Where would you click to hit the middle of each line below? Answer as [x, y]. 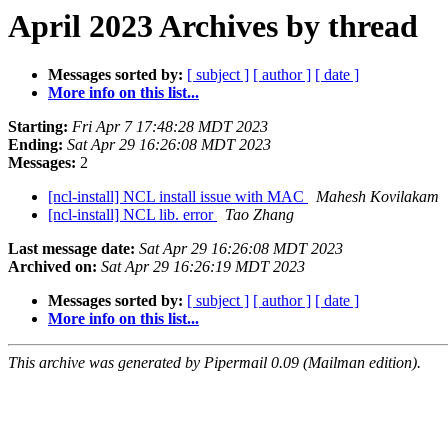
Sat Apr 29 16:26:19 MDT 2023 [203, 267]
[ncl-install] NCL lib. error [132, 215]
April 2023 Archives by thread [213, 26]
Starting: [38, 127]
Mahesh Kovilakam [377, 197]
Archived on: [52, 267]
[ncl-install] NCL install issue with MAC [178, 197]
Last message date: [71, 249]
